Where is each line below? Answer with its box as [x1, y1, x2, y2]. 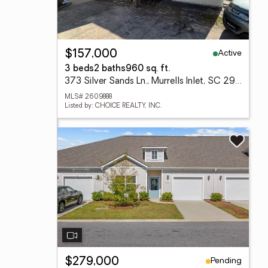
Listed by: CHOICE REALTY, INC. [65, 103, 162, 109]
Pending [211, 256, 242, 266]
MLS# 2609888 [65, 94, 112, 100]
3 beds [65, 65, 94, 74]
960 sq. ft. [126, 65, 170, 74]
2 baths [94, 65, 126, 74]
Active [218, 48, 242, 58]
